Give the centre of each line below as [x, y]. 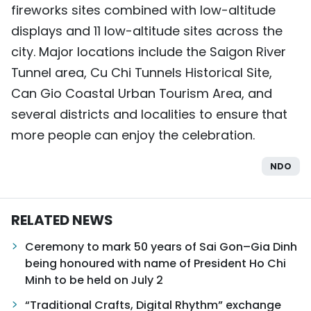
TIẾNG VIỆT [142, 18]
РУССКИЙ [141, 118]
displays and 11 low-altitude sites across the [147, 31]
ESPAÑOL [137, 151]
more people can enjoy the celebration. [133, 135]
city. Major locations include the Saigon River [149, 52]
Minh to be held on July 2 [94, 280]
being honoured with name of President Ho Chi [155, 263]
